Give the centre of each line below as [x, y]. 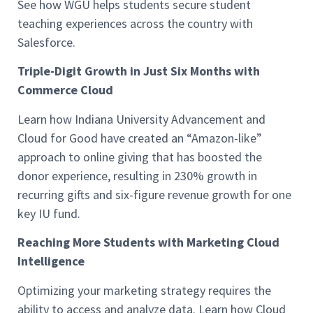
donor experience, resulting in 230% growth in [137, 175]
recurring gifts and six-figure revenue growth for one [154, 194]
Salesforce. [46, 43]
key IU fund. [49, 213]
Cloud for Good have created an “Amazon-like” [140, 138]
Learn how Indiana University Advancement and [141, 119]
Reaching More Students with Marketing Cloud [148, 242]
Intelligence [51, 261]
